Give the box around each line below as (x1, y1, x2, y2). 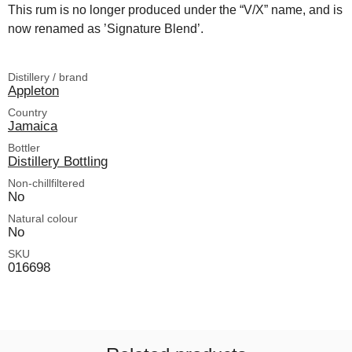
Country (8, 106, 47, 119)
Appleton (8, 82, 59, 98)
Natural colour (8, 212, 78, 225)
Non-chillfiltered (8, 177, 85, 189)
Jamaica (8, 118, 57, 134)
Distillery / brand (8, 71, 88, 83)
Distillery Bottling (8, 153, 108, 169)
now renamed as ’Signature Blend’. (8, 22, 203, 35)
